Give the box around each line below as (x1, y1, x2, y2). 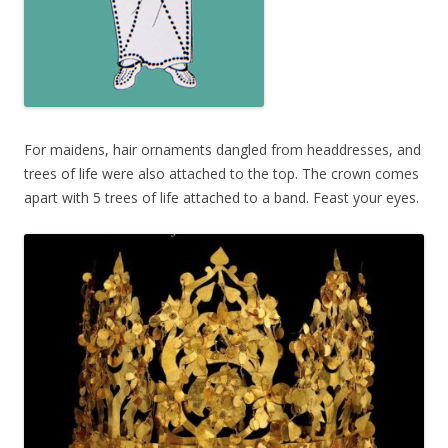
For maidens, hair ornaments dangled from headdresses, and (24, 140, 421, 160)
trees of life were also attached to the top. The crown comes (24, 164, 419, 184)
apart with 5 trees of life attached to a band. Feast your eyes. (24, 188, 419, 208)
